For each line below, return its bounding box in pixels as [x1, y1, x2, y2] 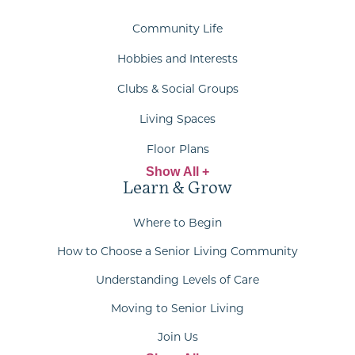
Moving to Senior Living [111, 301, 244, 316]
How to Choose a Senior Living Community [57, 244, 298, 259]
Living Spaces [139, 112, 216, 127]
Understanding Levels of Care [96, 273, 259, 288]
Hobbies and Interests [117, 52, 238, 67]
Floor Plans [146, 142, 209, 157]
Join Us [157, 330, 198, 345]
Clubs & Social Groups [116, 82, 239, 97]
